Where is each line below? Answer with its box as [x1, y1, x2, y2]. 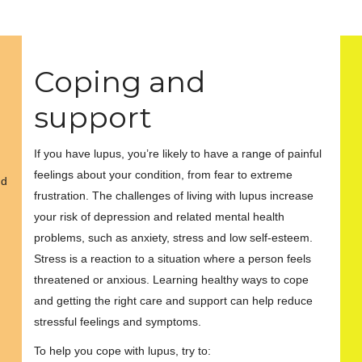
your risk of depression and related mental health [34, 210, 285, 223]
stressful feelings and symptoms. [34, 315, 202, 328]
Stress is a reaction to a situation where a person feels [34, 252, 312, 265]
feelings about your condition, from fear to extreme [34, 168, 293, 181]
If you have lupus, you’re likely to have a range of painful [34, 147, 322, 160]
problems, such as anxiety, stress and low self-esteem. [34, 231, 314, 244]
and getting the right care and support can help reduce [34, 294, 314, 307]
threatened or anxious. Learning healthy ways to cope [34, 273, 309, 286]
